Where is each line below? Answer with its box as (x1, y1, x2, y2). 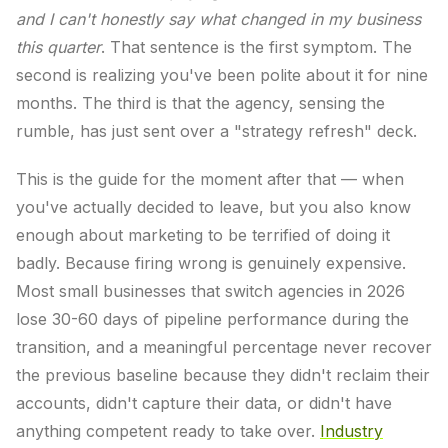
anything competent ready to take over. (16, 421, 320, 441)
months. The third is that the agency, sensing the (16, 93, 385, 113)
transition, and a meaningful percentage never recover (16, 337, 432, 357)
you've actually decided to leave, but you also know (16, 197, 411, 217)
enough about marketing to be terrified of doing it (16, 225, 390, 245)
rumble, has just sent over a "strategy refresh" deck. (16, 121, 417, 141)
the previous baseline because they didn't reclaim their (16, 365, 430, 385)
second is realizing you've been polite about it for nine (16, 65, 428, 85)
